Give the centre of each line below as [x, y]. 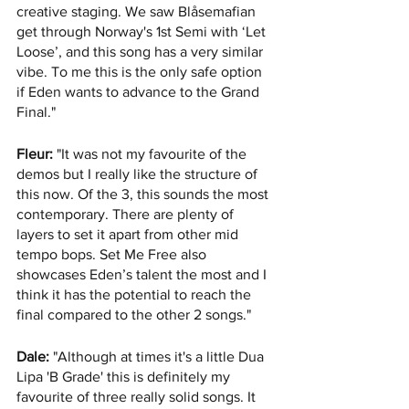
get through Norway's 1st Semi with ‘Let [143, 32]
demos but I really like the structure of [139, 174]
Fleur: [35, 154]
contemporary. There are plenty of [127, 215]
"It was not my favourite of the [152, 154]
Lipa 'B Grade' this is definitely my [125, 377]
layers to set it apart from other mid [129, 235]
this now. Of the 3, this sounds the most [144, 194]
